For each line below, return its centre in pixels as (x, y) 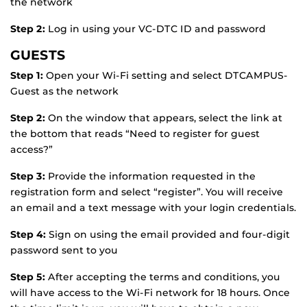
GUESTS (38, 54)
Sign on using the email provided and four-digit (169, 234)
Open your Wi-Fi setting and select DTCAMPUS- (167, 75)
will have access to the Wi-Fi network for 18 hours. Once (150, 292)
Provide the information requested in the (152, 176)
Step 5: (29, 277)
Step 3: (29, 176)
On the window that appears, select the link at (165, 118)
